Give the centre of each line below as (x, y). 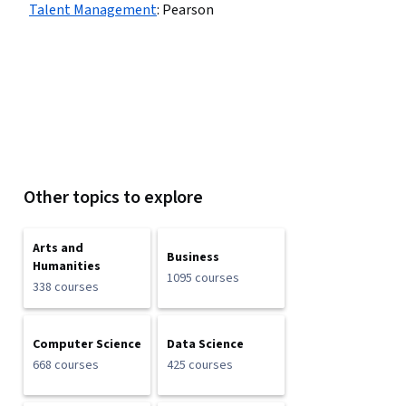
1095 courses (203, 278)
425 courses (200, 365)
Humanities (67, 266)
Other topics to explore (114, 198)
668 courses (66, 365)
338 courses (66, 287)
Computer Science (87, 344)
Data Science (206, 344)
